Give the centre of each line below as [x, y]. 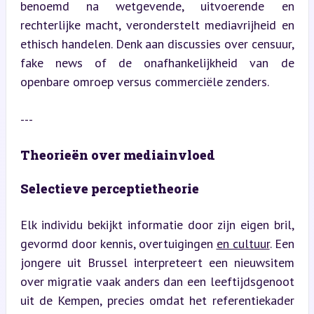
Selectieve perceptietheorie [109, 188]
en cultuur [243, 243]
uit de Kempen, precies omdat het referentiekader [157, 300]
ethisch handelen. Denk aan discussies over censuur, [157, 43]
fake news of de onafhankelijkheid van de [157, 62]
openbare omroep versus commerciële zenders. [144, 81]
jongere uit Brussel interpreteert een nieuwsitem [157, 262]
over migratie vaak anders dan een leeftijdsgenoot [157, 281]
